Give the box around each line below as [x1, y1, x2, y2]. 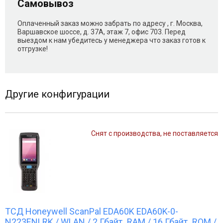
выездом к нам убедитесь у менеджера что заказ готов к [17, 36, 206, 44]
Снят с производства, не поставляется [91, 129, 218, 137]
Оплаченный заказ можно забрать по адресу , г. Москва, [17, 19, 203, 27]
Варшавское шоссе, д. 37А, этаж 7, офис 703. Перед [17, 27, 186, 36]
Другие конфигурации [5, 88, 110, 100]
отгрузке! [17, 44, 48, 53]
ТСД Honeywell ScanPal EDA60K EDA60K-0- [5, 206, 178, 217]
